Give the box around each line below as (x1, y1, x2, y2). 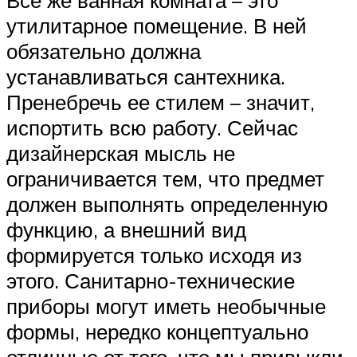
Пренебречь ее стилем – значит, (6, 89, 315, 116)
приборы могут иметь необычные (6, 293, 326, 320)
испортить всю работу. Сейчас (6, 115, 298, 141)
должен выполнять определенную (6, 191, 328, 218)
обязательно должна (6, 38, 201, 65)
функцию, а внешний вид (6, 217, 246, 243)
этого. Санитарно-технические (6, 268, 295, 294)
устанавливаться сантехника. (6, 64, 285, 90)
